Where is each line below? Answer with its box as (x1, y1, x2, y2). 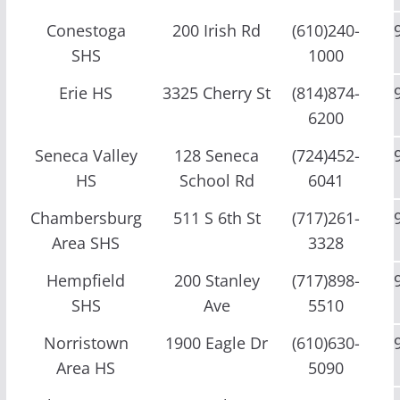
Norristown (43, 331, 129, 354)
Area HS (56, 356, 116, 379)
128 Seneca (174, 144, 260, 166)
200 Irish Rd (172, 19, 262, 41)
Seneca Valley (34, 144, 137, 166)
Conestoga (46, 19, 126, 41)
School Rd (179, 169, 254, 191)
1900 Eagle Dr (165, 331, 269, 354)
